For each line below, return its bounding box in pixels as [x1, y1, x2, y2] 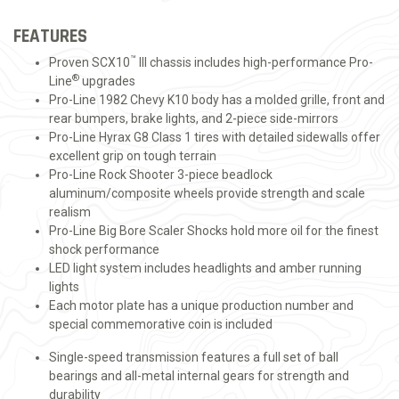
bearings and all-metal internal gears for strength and [49, 369, 349, 383]
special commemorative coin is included [49, 317, 273, 331]
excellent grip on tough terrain [49, 149, 216, 163]
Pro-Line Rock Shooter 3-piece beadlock [49, 167, 273, 182]
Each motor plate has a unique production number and [49, 298, 354, 313]
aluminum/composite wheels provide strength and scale [49, 186, 365, 200]
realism [49, 205, 91, 219]
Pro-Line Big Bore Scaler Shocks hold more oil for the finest [49, 224, 379, 238]
